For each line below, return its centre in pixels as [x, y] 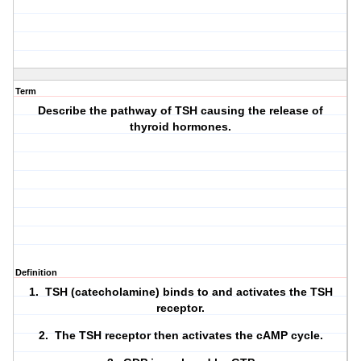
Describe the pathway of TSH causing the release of [181, 111]
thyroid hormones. [181, 127]
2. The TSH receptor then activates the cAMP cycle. [180, 336]
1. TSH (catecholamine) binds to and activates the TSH [180, 292]
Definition [36, 273]
